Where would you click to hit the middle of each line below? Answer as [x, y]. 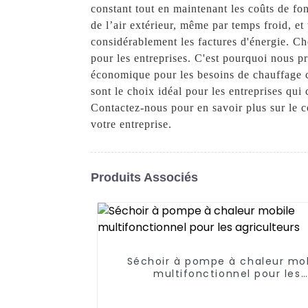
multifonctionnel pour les [227, 274]
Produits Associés [144, 177]
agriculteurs [227, 286]
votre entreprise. [131, 124]
